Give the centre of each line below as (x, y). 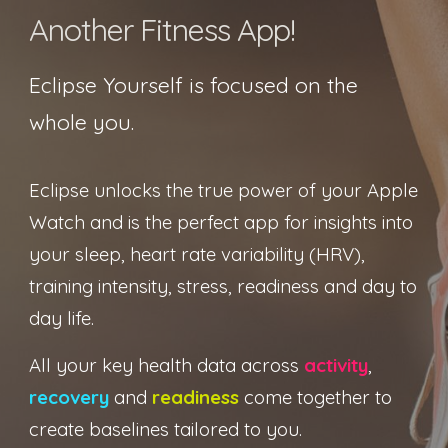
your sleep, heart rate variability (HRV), (197, 254)
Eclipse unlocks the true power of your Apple (224, 190)
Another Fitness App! (162, 29)
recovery (69, 397)
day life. (64, 318)
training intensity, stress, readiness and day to (223, 286)
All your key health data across (164, 365)
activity (336, 365)
